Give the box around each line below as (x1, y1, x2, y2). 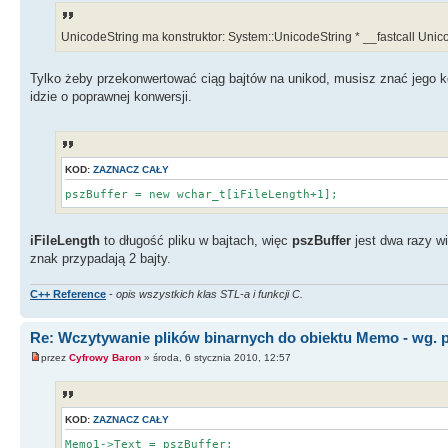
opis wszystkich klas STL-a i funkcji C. (116, 288, 303, 301)
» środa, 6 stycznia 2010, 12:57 (141, 351, 291, 363)
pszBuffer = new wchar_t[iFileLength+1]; (65, 187, 338, 201)
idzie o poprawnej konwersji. (30, 89, 192, 105)
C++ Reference (30, 288, 106, 301)
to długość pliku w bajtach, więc (104, 232, 292, 248)
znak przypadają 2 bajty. (30, 250, 171, 266)
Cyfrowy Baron (69, 351, 141, 363)
